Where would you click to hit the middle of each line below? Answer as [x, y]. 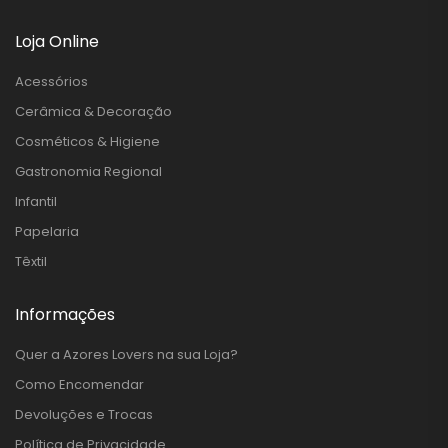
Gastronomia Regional [88, 171]
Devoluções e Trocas [84, 414]
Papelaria [47, 231]
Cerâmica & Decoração [93, 111]
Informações [65, 314]
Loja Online [57, 41]
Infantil [36, 201]
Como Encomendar [79, 384]
